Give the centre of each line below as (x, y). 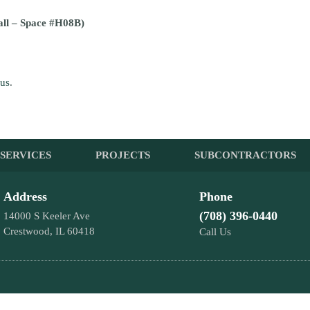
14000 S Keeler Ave (47, 216)
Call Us (215, 232)
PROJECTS (122, 155)
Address (25, 197)
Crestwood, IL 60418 (49, 231)
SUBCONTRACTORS (245, 155)
